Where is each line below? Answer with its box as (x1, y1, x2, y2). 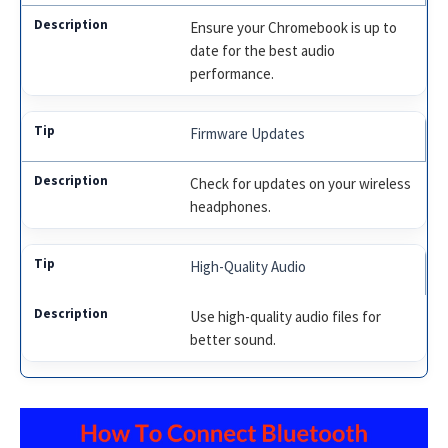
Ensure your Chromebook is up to (190, 17, 398, 37)
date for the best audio (190, 40, 336, 60)
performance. (190, 63, 275, 83)
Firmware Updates (190, 123, 306, 143)
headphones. (190, 196, 272, 216)
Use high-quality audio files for (190, 306, 382, 326)
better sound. (190, 329, 277, 349)
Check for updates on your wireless (190, 173, 412, 193)
